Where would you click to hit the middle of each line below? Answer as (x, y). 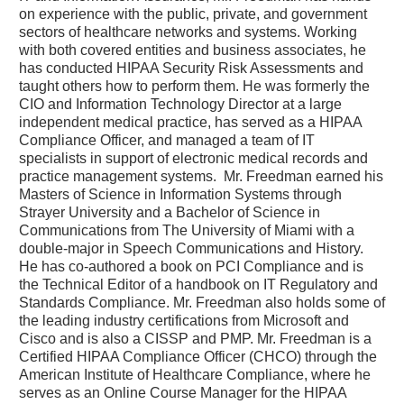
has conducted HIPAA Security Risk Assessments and (191, 68)
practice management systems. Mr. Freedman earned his (201, 176)
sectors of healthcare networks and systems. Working (188, 32)
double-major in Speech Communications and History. (191, 248)
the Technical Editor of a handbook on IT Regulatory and (198, 284)
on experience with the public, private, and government (193, 14)
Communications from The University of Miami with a (187, 230)
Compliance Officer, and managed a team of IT (167, 140)
